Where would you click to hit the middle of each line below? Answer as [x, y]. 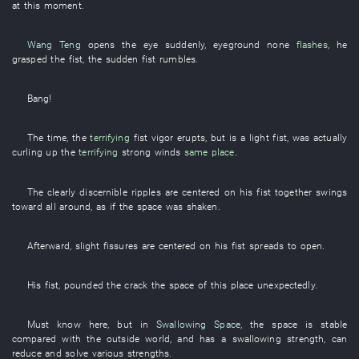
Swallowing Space [198, 325]
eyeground [237, 44]
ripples [146, 192]
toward [27, 206]
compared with [46, 339]
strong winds [151, 152]
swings [332, 192]
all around [69, 206]
